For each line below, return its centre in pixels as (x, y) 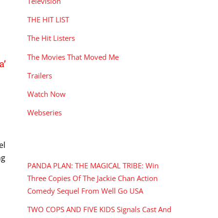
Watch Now (46, 94)
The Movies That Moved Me (73, 57)
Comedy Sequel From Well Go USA (85, 191)
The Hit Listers (51, 38)
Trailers (40, 75)
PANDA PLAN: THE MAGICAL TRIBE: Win (93, 165)
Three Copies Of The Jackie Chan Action (92, 178)
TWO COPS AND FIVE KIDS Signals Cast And (99, 209)
